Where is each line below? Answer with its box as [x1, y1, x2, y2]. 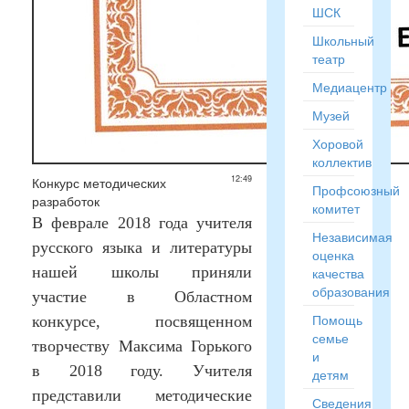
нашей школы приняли [32, 263, 252, 281]
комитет [311, 199, 360, 217]
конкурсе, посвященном [32, 312, 252, 330]
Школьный [311, 31, 374, 49]
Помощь [311, 310, 362, 329]
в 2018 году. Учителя [32, 362, 252, 380]
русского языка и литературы [32, 238, 252, 257]
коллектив [311, 152, 372, 171]
